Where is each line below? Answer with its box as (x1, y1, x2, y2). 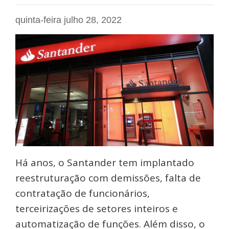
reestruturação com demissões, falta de (15, 171, 201, 185)
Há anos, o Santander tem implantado (15, 156, 194, 170)
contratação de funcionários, (15, 187, 150, 200)
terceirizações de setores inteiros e (15, 202, 178, 216)
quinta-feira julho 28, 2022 (15, 14, 122, 25)
